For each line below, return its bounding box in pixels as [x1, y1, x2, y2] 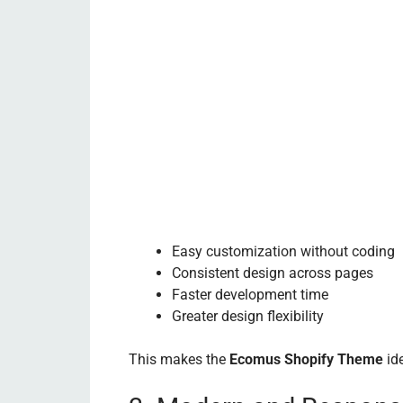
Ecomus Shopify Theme [229, 350, 383, 368]
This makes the [129, 350, 229, 368]
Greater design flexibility [172, 307, 324, 325]
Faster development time [172, 285, 328, 303]
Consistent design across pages [172, 264, 373, 282]
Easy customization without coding [172, 242, 395, 260]
